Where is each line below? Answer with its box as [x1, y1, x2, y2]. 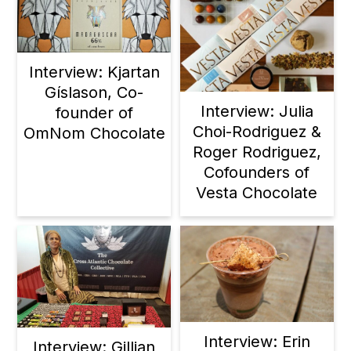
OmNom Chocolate [23, 124, 165, 143]
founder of [55, 103, 133, 123]
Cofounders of [204, 163, 310, 183]
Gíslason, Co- [45, 83, 144, 103]
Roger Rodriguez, [192, 143, 321, 162]
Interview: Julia [200, 102, 313, 121]
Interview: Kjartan [28, 63, 160, 82]
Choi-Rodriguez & [192, 122, 321, 142]
